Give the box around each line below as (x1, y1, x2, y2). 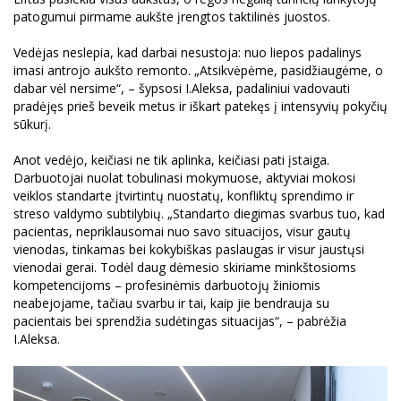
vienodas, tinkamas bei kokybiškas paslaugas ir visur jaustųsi (13, 240, 364, 258)
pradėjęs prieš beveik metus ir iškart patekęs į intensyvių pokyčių (13, 97, 388, 115)
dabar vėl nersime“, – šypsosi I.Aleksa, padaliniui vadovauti (13, 79, 350, 97)
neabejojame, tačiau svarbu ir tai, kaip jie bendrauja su (13, 294, 329, 311)
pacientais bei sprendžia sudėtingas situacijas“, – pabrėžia (13, 311, 346, 329)
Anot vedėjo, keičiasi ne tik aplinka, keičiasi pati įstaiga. (13, 150, 329, 168)
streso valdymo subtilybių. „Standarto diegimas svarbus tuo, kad (13, 204, 385, 222)
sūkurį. (13, 115, 51, 132)
